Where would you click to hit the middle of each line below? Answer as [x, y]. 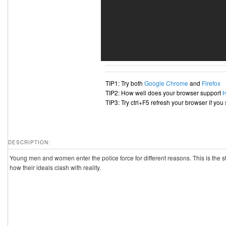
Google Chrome [166, 83]
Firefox [211, 83]
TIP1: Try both [125, 83]
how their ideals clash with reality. [55, 167]
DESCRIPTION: [29, 143]
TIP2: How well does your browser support [164, 93]
